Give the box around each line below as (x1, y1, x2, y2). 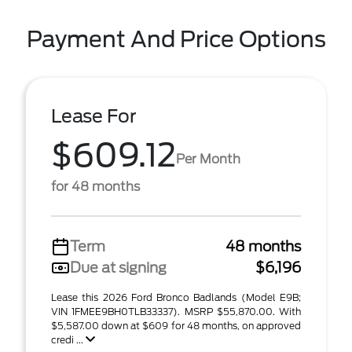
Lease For (51, 105, 137, 127)
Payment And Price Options (26, 26, 326, 53)
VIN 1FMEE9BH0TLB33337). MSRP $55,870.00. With (51, 306, 301, 317)
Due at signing (70, 259, 167, 276)
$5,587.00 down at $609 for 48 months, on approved (51, 320, 301, 332)
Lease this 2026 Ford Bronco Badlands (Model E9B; (51, 291, 301, 303)
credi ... (51, 334, 86, 346)
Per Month (176, 151, 240, 167)
